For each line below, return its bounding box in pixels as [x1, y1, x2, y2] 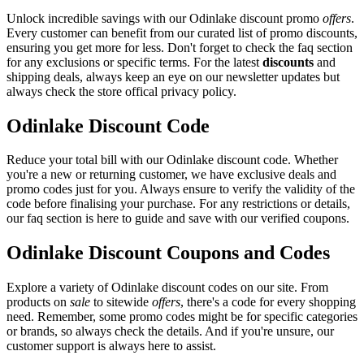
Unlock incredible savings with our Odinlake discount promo [6, 11, 323, 25]
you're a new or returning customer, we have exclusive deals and [6, 167, 336, 182]
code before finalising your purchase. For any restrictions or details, [6, 197, 350, 211]
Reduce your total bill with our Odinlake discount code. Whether [6, 153, 338, 167]
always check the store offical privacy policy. [6, 84, 236, 98]
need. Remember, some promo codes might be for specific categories [6, 310, 357, 324]
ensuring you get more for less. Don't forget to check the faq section [6, 40, 353, 54]
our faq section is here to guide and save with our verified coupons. [6, 211, 349, 226]
